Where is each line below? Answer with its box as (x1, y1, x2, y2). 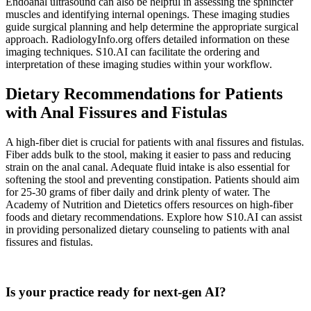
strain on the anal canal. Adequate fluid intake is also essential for (6, 160, 289, 173)
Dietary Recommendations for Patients (6, 84, 283, 103)
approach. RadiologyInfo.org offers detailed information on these (6, 33, 289, 45)
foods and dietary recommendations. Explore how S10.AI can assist (6, 210, 302, 223)
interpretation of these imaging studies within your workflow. (6, 58, 272, 70)
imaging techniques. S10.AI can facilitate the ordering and (6, 45, 260, 58)
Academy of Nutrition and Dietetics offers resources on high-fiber (6, 198, 293, 210)
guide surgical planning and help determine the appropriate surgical (6, 20, 299, 33)
